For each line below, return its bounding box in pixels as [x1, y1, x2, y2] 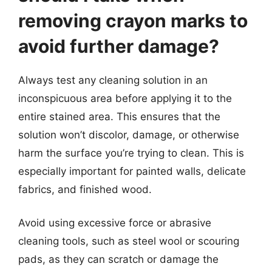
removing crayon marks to [18, 9, 248, 32]
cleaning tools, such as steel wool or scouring [18, 235, 239, 247]
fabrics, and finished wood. [18, 183, 152, 195]
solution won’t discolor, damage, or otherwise [18, 128, 239, 141]
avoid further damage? [18, 35, 219, 57]
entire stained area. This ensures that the [18, 110, 220, 123]
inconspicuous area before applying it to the [18, 92, 232, 104]
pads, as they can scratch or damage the [18, 253, 219, 265]
